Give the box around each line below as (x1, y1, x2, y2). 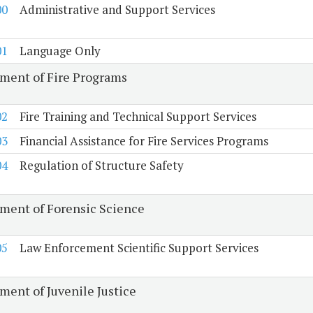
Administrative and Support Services (19, 1, 215, 18)
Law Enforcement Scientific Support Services (19, 240, 259, 256)
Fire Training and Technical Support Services (19, 108, 256, 125)
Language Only (19, 43, 101, 59)
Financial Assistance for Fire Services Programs (19, 133, 268, 150)
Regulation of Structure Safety (19, 157, 184, 174)
